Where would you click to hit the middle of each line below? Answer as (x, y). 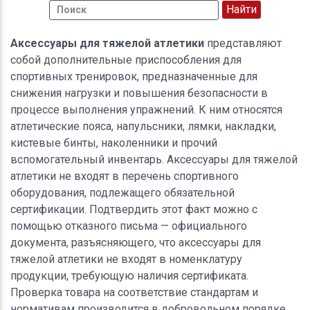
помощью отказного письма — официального (129, 226)
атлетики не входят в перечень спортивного (125, 176)
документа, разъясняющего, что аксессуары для (136, 242)
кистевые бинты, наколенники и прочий (114, 143)
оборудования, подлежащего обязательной (122, 192)
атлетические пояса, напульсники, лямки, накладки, (143, 126)
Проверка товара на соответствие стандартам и (134, 292)
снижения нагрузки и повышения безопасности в (139, 93)
